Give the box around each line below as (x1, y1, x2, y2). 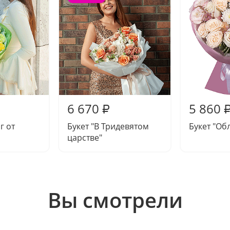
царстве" (67, 131, 102, 143)
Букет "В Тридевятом (67, 120, 149, 132)
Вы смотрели (47, 185, 183, 214)
